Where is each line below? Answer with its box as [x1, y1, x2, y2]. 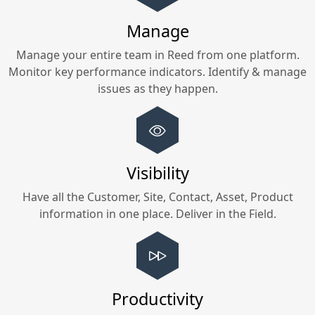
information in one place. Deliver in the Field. [39, 206, 276, 222]
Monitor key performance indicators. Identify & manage [8, 63, 307, 79]
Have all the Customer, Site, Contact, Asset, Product [22, 189, 293, 205]
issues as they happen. [97, 80, 218, 96]
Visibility [126, 162, 189, 185]
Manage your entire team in [15, 46, 167, 63]
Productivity [112, 288, 203, 311]
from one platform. [193, 46, 300, 63]
